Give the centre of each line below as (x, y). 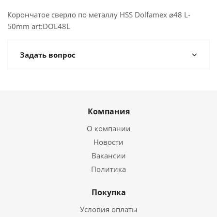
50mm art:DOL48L (39, 26)
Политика (108, 169)
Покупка (108, 192)
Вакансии (108, 155)
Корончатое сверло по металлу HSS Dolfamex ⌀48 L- (99, 15)
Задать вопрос (48, 55)
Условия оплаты (108, 209)
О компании (108, 128)
